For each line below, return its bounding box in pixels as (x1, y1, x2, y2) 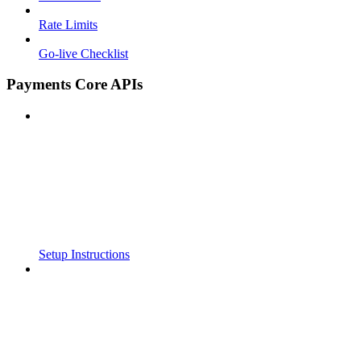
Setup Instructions (39, 247, 130, 262)
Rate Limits (39, 17, 98, 31)
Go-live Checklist (39, 46, 128, 60)
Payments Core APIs (6, 76, 143, 93)
